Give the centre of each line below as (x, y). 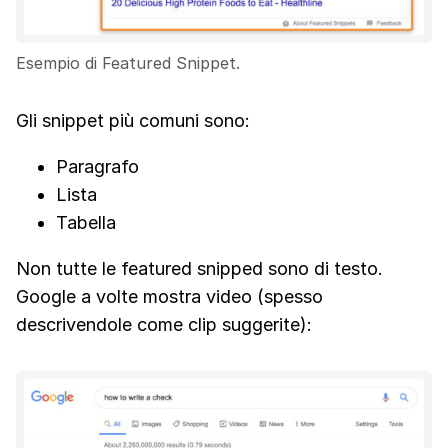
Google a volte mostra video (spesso (169, 296)
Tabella (86, 222)
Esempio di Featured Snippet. (128, 62)
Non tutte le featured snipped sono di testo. (199, 268)
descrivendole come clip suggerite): (164, 324)
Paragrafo (97, 166)
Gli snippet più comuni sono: (133, 120)
